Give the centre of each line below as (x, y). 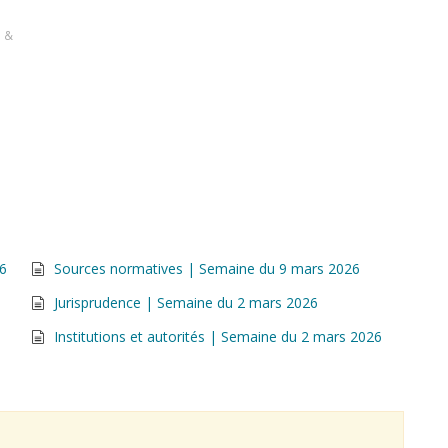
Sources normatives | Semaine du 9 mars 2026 (207, 268)
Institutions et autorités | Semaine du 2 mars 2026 (218, 336)
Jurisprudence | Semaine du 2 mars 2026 (186, 302)
